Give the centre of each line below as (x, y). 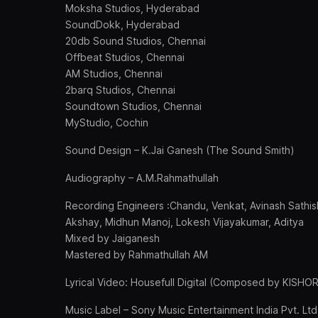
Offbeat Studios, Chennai (125, 57)
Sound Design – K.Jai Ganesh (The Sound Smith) (180, 150)
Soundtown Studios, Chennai (133, 106)
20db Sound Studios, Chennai (136, 41)
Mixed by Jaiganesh (113, 238)
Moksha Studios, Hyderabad (132, 8)
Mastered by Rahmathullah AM (137, 254)
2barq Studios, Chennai (120, 90)
